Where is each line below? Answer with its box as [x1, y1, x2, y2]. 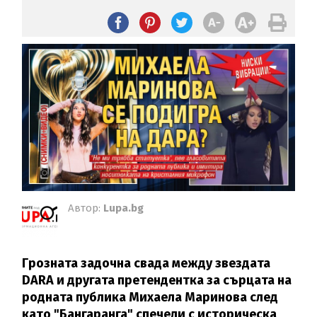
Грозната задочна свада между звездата [22, 255, 271, 271]
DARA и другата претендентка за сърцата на [22, 272, 292, 288]
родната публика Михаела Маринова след [22, 289, 279, 305]
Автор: [68, 201, 104, 214]
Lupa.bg [103, 201, 144, 214]
